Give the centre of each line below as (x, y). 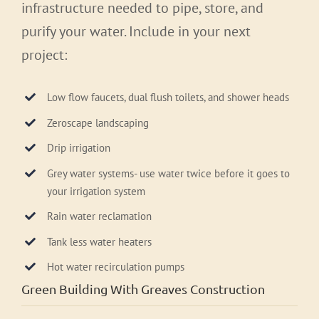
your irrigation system (96, 191)
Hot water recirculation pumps (116, 267)
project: (44, 55)
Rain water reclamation (99, 216)
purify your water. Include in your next (136, 32)
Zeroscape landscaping (98, 122)
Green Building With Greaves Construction (143, 289)
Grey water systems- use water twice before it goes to (168, 173)
